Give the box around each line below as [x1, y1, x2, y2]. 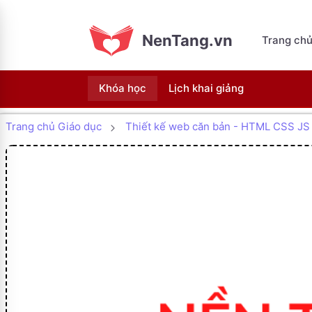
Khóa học [99, 81, 146, 95]
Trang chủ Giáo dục [6, 119, 102, 133]
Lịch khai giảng [169, 81, 244, 95]
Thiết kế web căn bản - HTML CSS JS [125, 119, 310, 133]
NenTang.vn [142, 31, 233, 50]
